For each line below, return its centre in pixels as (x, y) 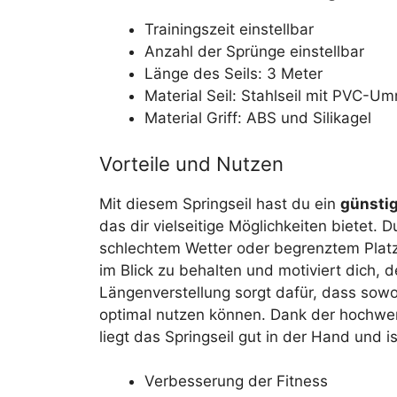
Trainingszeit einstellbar (229, 29)
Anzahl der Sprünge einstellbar (254, 51)
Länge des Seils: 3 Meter (234, 74)
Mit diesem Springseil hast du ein (220, 203)
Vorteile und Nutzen (191, 163)
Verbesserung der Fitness (236, 381)
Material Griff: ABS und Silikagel (258, 118)
